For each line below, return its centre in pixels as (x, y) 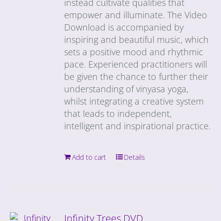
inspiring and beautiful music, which (137, 39)
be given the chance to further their (136, 76)
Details (135, 157)
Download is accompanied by (124, 27)
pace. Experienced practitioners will (136, 64)
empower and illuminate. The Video (136, 15)
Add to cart (89, 157)
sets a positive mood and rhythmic (134, 52)
